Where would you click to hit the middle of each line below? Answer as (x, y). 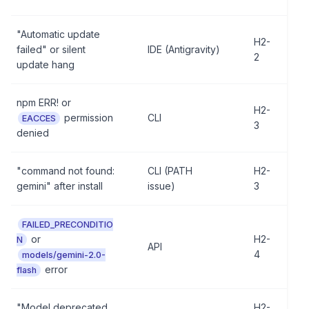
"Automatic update (58, 34)
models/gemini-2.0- (64, 255)
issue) (161, 186)
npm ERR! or (44, 102)
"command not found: (66, 171)
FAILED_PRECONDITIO (68, 225)
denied (33, 133)
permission (87, 118)
